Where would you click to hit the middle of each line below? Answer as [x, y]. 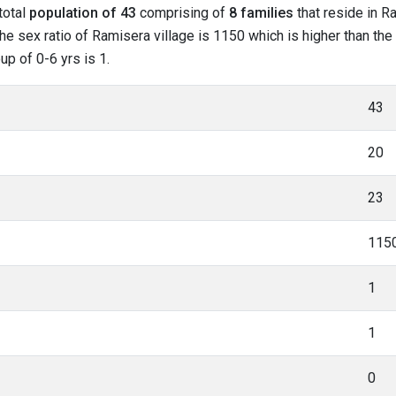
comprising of [183, 13]
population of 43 [83, 13]
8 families [261, 13]
